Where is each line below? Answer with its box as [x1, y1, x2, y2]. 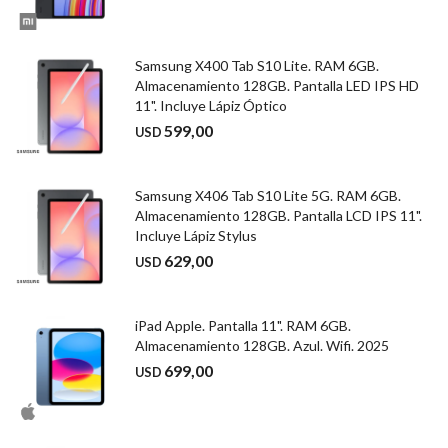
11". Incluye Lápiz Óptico [135, 97, 287, 114]
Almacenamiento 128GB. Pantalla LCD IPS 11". [135, 207, 422, 224]
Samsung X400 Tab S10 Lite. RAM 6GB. [135, 57, 379, 74]
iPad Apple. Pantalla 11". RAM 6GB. [135, 317, 351, 334]
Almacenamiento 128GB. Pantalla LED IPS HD [135, 77, 419, 94]
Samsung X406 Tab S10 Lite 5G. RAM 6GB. [135, 187, 401, 204]
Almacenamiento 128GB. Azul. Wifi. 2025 [135, 337, 389, 354]
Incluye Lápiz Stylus [135, 227, 257, 244]
